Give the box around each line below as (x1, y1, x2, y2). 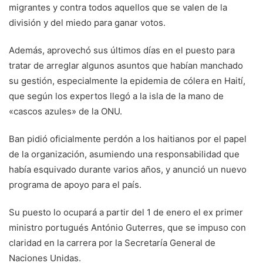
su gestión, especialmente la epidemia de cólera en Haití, (9, 75, 245, 87)
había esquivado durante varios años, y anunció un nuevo (9, 164, 247, 176)
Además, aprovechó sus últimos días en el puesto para (9, 45, 235, 56)
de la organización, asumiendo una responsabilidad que (9, 149, 240, 160)
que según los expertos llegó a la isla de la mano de (9, 90, 224, 102)
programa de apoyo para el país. (9, 179, 141, 191)
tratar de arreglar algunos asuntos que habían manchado (9, 60, 243, 72)
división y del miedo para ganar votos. (9, 17, 166, 29)
